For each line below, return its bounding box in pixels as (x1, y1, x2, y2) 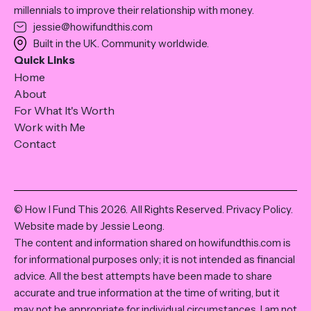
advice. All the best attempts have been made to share (14, 269, 272, 283)
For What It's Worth (14, 103, 115, 117)
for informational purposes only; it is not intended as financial (14, 252, 295, 266)
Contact (14, 136, 56, 151)
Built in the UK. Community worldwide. (33, 36, 209, 50)
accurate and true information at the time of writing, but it (14, 285, 280, 299)
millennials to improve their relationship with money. (14, 3, 254, 17)
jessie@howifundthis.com (33, 19, 153, 33)
